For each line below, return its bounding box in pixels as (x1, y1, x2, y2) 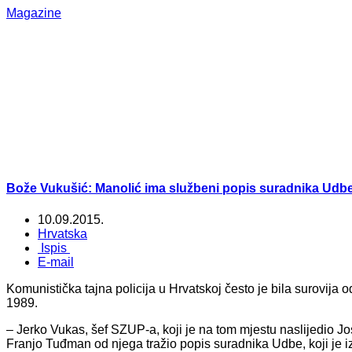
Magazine (6, 6, 61, 20)
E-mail (38, 255, 74, 269)
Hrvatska (38, 226, 87, 240)
